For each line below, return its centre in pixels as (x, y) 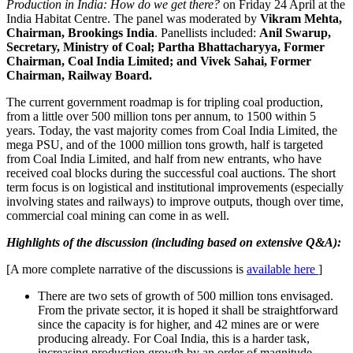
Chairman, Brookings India (80, 33)
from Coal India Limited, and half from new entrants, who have (164, 159)
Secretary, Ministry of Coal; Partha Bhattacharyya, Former (165, 47)
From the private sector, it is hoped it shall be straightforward (188, 310)
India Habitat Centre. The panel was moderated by (133, 19)
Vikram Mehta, (301, 19)
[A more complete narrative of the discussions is (126, 269)
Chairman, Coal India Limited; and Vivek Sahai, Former (159, 61)
